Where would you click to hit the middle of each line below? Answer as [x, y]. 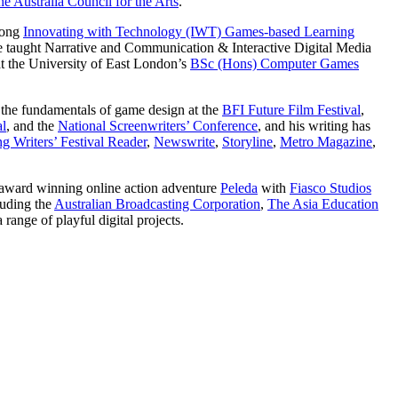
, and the [32, 125]
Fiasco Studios [330, 187]
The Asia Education [323, 203]
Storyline [247, 141]
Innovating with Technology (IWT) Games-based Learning [189, 31]
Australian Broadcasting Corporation [157, 203]
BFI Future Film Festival [291, 109]
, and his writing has [314, 125]
